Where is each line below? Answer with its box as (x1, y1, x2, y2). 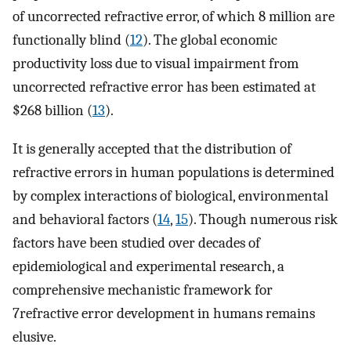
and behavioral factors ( (13, 210, 157, 228)
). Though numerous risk (188, 210, 338, 228)
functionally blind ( (13, 31, 130, 49)
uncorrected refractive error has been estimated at (13, 78, 316, 96)
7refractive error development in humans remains (13, 304, 315, 322)
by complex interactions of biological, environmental (13, 186, 328, 204)
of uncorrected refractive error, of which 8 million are (13, 7, 335, 25)
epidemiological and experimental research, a (13, 257, 284, 275)
